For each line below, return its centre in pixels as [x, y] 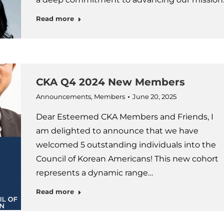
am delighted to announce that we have [117, 131]
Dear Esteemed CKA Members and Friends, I [124, 117]
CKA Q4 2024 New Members [110, 82]
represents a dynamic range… [94, 173]
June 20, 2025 [154, 96]
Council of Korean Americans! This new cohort [127, 159]
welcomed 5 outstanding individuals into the [126, 145]
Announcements [63, 96]
